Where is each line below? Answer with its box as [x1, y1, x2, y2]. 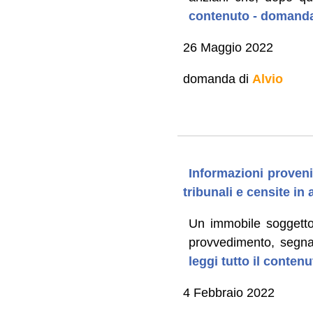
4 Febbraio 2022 [182, 285, 275, 300]
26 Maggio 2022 [182, 40, 273, 54]
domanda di [182, 71, 252, 86]
